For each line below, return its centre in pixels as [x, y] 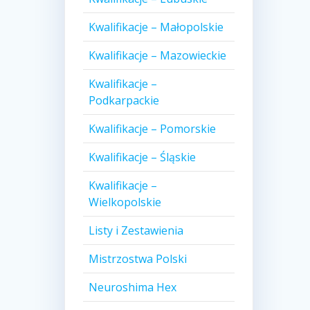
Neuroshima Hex [132, 288]
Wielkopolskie [125, 202]
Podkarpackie [124, 101]
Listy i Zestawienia [136, 231]
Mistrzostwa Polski [137, 259]
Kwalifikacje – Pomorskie [152, 129]
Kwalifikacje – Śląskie [142, 157]
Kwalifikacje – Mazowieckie [157, 56]
